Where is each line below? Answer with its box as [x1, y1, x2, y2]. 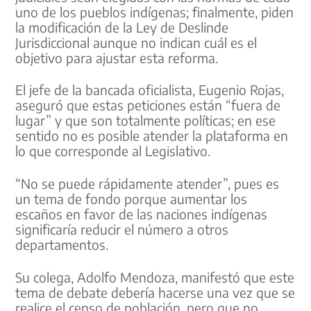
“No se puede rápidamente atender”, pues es [15, 174, 280, 192]
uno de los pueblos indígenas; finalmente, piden [15, 3, 294, 20]
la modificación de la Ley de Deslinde [15, 18, 229, 35]
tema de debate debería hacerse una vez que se [15, 283, 296, 301]
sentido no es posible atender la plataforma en [15, 127, 289, 144]
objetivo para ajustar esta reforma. [15, 49, 219, 66]
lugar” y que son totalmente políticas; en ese [15, 112, 276, 129]
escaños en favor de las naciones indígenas [15, 205, 268, 222]
